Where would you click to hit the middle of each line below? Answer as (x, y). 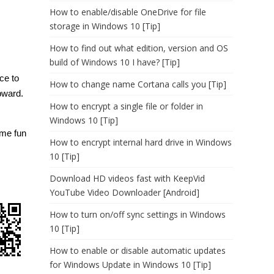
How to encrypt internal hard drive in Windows (141, 142)
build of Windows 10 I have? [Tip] (115, 62)
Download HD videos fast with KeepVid (127, 178)
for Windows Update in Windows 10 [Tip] (130, 265)
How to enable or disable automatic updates (138, 250)
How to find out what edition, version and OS (139, 48)
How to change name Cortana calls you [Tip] (138, 84)
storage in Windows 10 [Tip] (105, 26)
